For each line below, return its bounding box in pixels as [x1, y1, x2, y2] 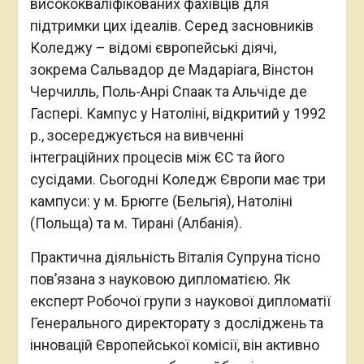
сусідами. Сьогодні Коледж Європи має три [29, 170, 326, 188]
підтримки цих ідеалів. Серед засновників [29, 16, 314, 34]
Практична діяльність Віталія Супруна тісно [29, 248, 320, 266]
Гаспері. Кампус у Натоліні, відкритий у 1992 [29, 104, 326, 122]
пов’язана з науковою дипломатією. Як [29, 270, 290, 288]
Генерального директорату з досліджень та [29, 314, 323, 331]
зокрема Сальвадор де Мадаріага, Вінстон [29, 60, 314, 78]
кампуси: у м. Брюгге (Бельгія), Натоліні [29, 192, 292, 210]
